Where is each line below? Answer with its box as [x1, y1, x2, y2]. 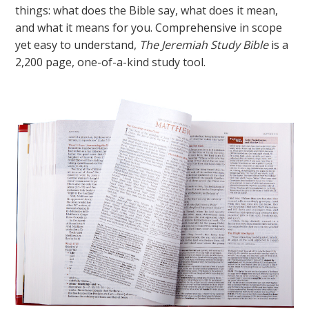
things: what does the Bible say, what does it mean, [15, 3, 279, 19]
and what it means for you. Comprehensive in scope [15, 20, 283, 36]
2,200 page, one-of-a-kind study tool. [15, 54, 206, 70]
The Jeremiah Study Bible [139, 37, 269, 53]
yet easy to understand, [15, 37, 140, 53]
